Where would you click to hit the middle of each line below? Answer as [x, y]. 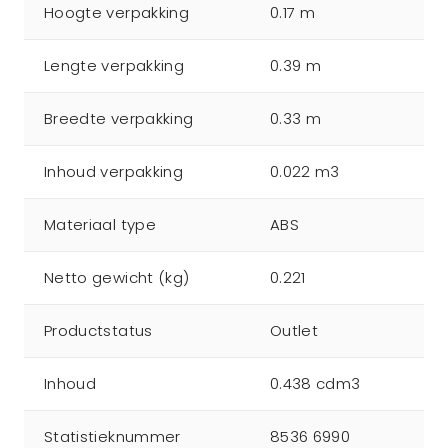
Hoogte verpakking [116, 12]
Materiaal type [100, 224]
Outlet [294, 330]
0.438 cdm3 [315, 383]
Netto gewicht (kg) [117, 277]
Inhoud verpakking [113, 171]
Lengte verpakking [114, 65]
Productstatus [98, 330]
